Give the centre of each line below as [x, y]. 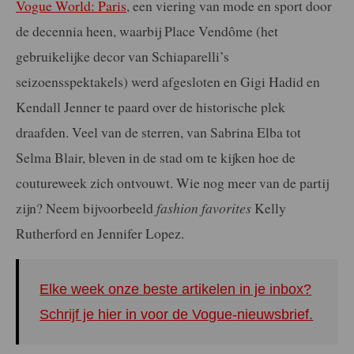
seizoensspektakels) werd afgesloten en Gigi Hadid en [168, 81]
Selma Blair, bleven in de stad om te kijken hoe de [156, 157]
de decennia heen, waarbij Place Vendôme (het [147, 30]
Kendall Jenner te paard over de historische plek [151, 106]
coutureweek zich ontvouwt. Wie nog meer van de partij [172, 182]
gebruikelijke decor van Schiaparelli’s [122, 56]
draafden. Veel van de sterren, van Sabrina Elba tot [158, 132]
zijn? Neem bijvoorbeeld [86, 207]
